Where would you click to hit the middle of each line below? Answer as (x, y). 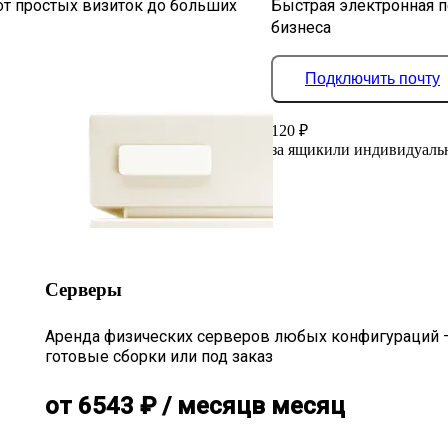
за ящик (297, 149)
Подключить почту (372, 78)
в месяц (297, 406)
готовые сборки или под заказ (158, 357)
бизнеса (301, 27)
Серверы (83, 289)
